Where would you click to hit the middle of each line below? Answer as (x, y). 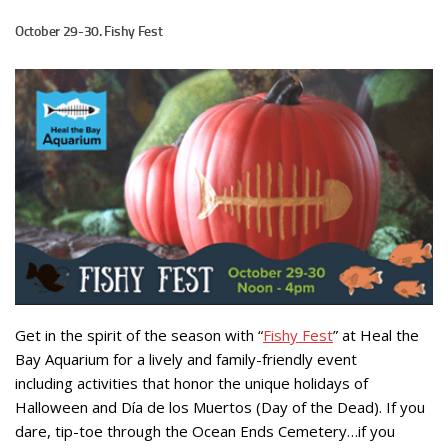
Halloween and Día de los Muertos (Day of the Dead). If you (220, 407)
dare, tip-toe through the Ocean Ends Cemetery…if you (205, 431)
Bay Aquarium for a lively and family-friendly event (186, 359)
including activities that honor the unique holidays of (191, 383)
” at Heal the (376, 335)
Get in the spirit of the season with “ (139, 335)
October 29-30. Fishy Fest (89, 31)
